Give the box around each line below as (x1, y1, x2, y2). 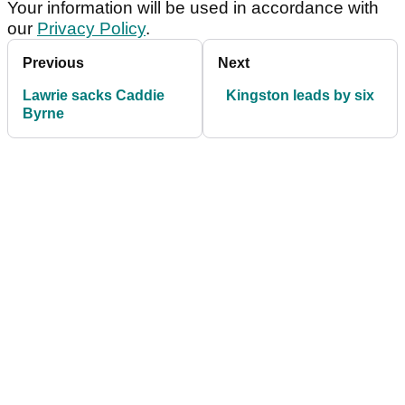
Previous (23, 54, 84, 71)
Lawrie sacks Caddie (23, 87, 165, 103)
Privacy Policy (37, 18, 146, 38)
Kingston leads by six (226, 87, 374, 103)
